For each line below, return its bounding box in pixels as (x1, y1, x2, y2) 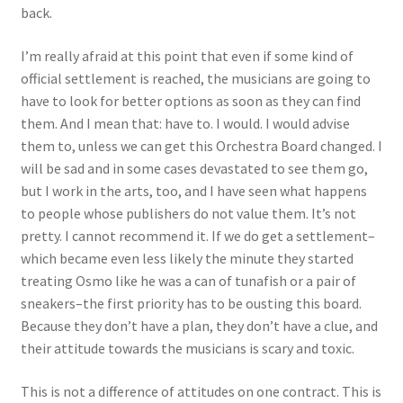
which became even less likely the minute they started (20, 249, 354, 267)
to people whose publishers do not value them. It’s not (20, 204, 356, 222)
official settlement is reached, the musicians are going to (20, 69, 371, 87)
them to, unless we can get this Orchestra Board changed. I (20, 137, 382, 155)
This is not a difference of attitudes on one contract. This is (20, 381, 381, 400)
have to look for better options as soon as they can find (20, 92, 361, 110)
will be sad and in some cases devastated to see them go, (20, 159, 368, 177)
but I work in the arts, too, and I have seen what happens (20, 182, 367, 200)
